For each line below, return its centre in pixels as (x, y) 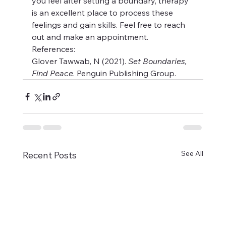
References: (53, 49)
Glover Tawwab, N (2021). (80, 61)
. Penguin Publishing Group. (124, 73)
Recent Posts (49, 155)
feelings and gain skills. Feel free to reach (109, 25)
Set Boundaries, (158, 61)
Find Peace (52, 73)
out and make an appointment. (90, 37)
